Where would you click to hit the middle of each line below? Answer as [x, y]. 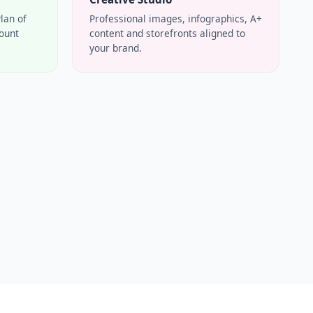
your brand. [116, 48]
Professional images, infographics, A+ [176, 19]
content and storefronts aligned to [167, 34]
